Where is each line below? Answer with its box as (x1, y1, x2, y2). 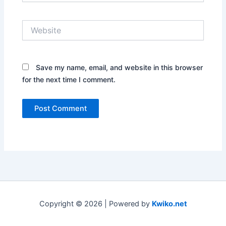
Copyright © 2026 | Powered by (39, 199, 152, 208)
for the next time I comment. (22, 75, 116, 84)
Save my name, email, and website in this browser (36, 63, 203, 72)
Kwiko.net (151, 199, 187, 208)
